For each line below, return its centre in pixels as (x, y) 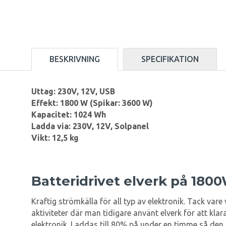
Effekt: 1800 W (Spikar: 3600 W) (92, 103)
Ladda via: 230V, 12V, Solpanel (90, 126)
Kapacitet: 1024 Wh (69, 115)
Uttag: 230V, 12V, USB (73, 92)
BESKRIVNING (75, 59)
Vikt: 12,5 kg (55, 138)
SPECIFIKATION (170, 59)
